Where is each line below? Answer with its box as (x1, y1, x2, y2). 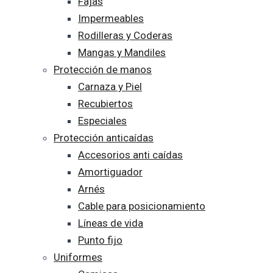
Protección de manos (54, 63, 152, 76)
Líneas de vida (78, 217, 143, 229)
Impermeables (78, 12, 144, 24)
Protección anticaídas (54, 132, 154, 144)
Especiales (78, 115, 127, 127)
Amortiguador (78, 166, 143, 178)
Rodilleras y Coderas (78, 29, 172, 41)
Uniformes (54, 251, 102, 263)
